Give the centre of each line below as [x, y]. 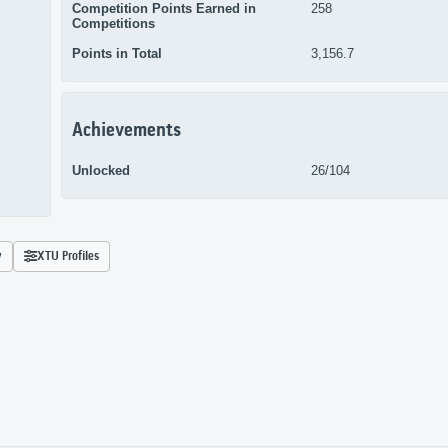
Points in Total [117, 54]
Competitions [113, 24]
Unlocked [101, 170]
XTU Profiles [68, 257]
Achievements [126, 130]
